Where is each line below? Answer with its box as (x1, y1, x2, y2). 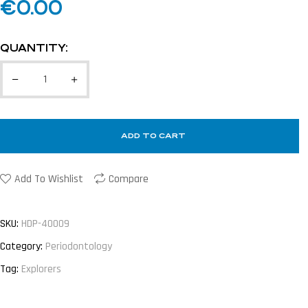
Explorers (21, 261, 61, 276)
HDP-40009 (21, 216, 69, 231)
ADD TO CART (120, 131, 186, 141)
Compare (109, 172, 148, 187)
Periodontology (45, 239, 112, 254)
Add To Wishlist (14, 172, 83, 187)
